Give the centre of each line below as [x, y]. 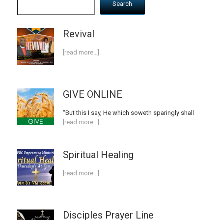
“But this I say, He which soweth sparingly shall [128, 112]
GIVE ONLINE [93, 94]
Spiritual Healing [98, 154]
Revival [79, 34]
